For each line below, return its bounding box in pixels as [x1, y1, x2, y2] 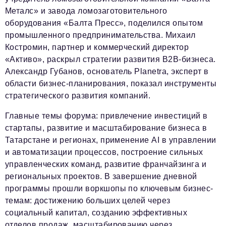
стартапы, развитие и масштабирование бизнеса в [5, 124, 207, 133]
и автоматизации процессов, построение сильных [5, 148, 203, 157]
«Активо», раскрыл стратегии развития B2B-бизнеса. [5, 55, 216, 64]
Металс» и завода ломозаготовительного [5, 7, 167, 16]
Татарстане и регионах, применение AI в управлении [5, 136, 216, 145]
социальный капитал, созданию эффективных [5, 208, 188, 217]
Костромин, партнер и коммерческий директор [5, 43, 189, 52]
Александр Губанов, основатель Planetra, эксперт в [5, 67, 209, 76]
